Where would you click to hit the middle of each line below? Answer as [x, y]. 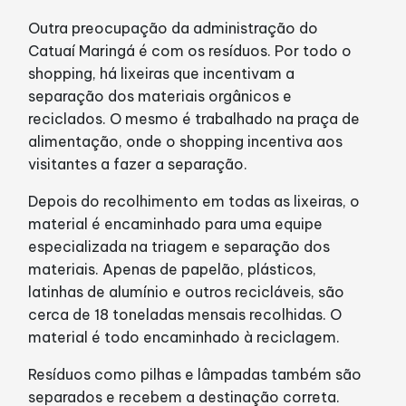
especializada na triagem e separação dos [179, 246]
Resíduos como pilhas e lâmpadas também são [195, 374]
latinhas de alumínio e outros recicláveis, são [187, 291]
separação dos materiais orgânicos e [160, 96]
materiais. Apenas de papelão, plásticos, [173, 269]
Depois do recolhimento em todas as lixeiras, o [194, 201]
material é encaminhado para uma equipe [176, 223]
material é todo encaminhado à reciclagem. [184, 337]
